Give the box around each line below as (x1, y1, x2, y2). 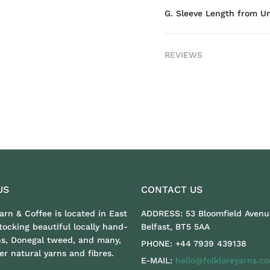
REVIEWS (165, 50, 202, 60)
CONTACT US (141, 184, 202, 195)
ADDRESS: (141, 209, 183, 218)
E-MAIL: (141, 256, 172, 265)
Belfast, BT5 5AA (141, 222, 210, 231)
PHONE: (141, 239, 172, 248)
